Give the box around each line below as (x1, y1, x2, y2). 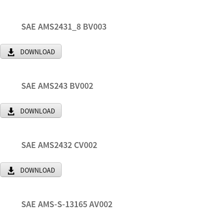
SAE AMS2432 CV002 (21, 139, 97, 150)
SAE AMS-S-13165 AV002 (21, 198, 112, 210)
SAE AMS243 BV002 (21, 80, 93, 91)
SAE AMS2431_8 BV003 (21, 21, 107, 32)
